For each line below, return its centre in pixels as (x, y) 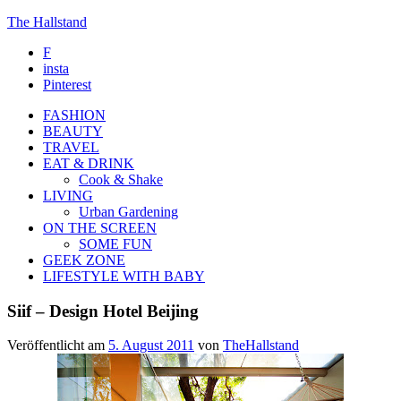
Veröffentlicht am (58, 346)
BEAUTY (73, 131)
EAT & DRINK (89, 163)
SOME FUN (115, 244)
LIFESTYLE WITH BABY (124, 276)
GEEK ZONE (84, 260)
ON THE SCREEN (100, 228)
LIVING (68, 196)
